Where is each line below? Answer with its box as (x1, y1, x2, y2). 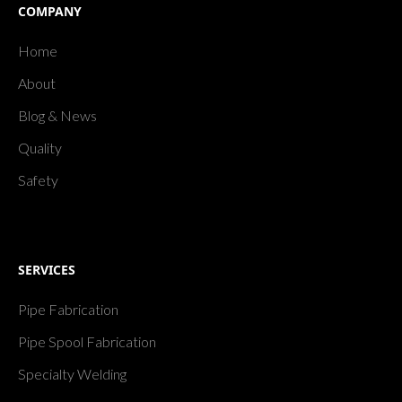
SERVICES (18, 261, 75, 279)
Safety (18, 171, 58, 189)
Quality (18, 139, 62, 157)
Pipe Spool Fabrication (18, 333, 156, 351)
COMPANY (18, 3, 82, 21)
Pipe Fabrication (18, 301, 118, 319)
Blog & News (18, 107, 97, 125)
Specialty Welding (18, 365, 127, 383)
